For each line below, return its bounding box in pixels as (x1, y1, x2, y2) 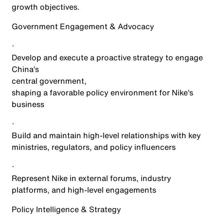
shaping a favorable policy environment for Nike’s (12, 87, 193, 98)
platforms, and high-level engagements (12, 184, 156, 196)
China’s (12, 63, 39, 75)
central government (12, 75, 84, 87)
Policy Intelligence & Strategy (12, 203, 121, 215)
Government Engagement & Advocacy (12, 20, 154, 32)
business (12, 98, 44, 110)
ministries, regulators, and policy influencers (12, 141, 176, 153)
